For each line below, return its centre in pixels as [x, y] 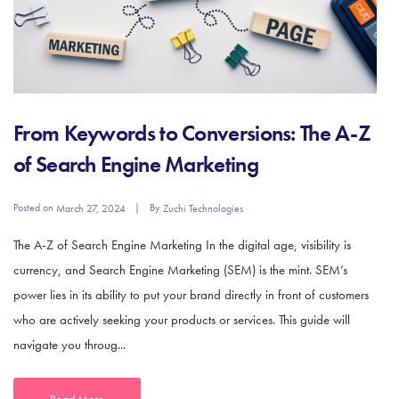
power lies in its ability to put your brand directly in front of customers [191, 294]
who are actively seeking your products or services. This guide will [182, 319]
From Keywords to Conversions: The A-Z [192, 133]
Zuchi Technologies [203, 208]
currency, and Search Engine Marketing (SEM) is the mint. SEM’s [180, 269]
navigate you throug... [69, 344]
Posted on [35, 207]
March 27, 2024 [91, 208]
